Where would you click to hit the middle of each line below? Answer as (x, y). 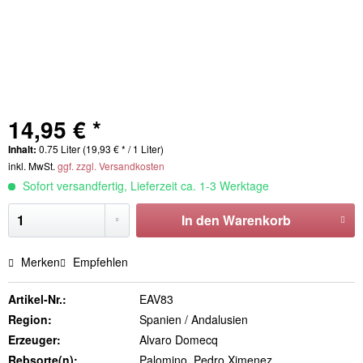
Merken (41, 262)
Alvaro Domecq (178, 340)
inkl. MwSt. (33, 166)
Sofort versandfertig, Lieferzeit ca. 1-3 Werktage (144, 186)
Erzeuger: (34, 340)
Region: (30, 319)
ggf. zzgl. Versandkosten (111, 166)
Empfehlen (99, 262)
